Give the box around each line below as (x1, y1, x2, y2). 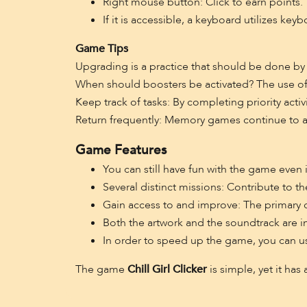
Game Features (75, 141, 167, 159)
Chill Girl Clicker (127, 262, 207, 277)
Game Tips (75, 41, 128, 56)
